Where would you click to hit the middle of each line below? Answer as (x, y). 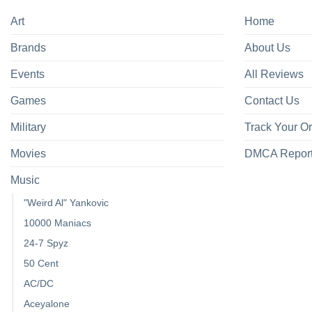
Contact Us (272, 101)
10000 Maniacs (57, 223)
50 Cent (41, 264)
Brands (28, 48)
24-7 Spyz (46, 243)
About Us (267, 48)
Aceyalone (47, 304)
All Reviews (274, 75)
